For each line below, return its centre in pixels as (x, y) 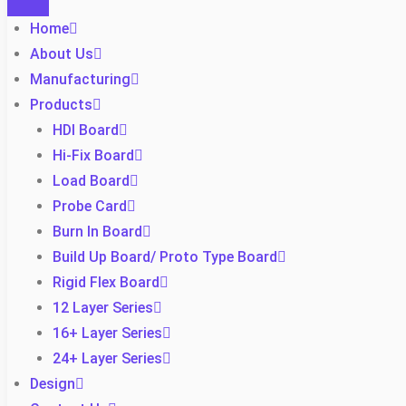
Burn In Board (97, 232)
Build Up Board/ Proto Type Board (165, 257)
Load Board (91, 181)
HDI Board (86, 130)
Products (61, 105)
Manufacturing (80, 79)
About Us (62, 54)
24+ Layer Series (107, 358)
